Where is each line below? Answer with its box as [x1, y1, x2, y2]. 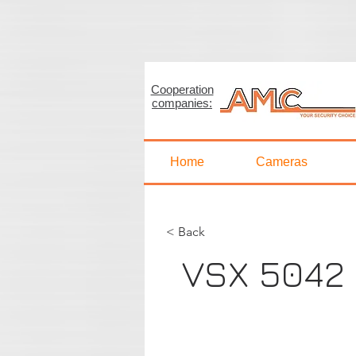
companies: [152, 96, 212, 110]
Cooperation [150, 83, 214, 96]
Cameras [255, 155, 308, 168]
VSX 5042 [182, 252, 345, 295]
